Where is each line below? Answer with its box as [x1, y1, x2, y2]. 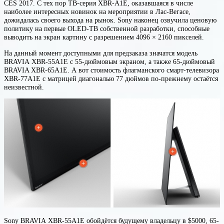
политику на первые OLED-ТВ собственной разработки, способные [4, 24, 209, 33]
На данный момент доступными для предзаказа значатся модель [4, 48, 197, 57]
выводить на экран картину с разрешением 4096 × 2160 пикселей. [4, 33, 206, 41]
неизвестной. [4, 82, 44, 91]
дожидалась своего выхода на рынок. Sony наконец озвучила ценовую [4, 16, 216, 24]
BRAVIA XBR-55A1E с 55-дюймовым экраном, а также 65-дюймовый [4, 57, 215, 65]
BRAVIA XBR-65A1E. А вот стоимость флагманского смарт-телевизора [4, 65, 219, 74]
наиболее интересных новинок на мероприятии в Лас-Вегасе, [4, 7, 190, 16]
